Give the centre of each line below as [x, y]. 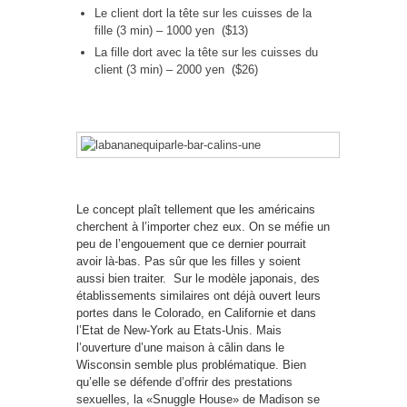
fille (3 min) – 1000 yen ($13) [171, 30]
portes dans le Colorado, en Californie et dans [196, 313]
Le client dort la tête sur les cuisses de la [203, 13]
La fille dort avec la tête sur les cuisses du [206, 52]
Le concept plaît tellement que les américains [196, 209]
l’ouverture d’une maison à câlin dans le [180, 347]
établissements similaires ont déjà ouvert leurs [199, 296]
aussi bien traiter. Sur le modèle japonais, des [198, 278]
